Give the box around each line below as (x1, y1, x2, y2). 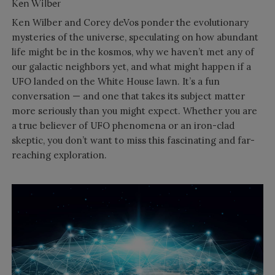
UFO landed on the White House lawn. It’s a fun (11, 76, 220, 88)
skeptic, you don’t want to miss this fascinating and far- (11, 134, 255, 147)
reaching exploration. (11, 149, 107, 161)
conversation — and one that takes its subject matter (11, 90, 245, 103)
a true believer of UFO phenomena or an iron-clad (11, 120, 234, 132)
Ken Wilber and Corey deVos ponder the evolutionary (11, 17, 249, 29)
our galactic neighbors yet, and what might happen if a (11, 61, 251, 73)
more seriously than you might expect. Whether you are (11, 105, 257, 117)
